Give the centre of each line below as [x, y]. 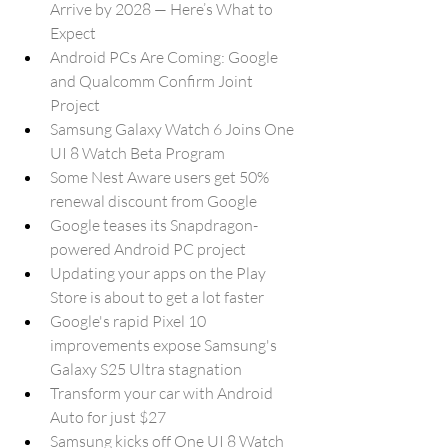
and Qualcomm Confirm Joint [153, 81]
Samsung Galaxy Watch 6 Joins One [173, 129]
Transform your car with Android [163, 393]
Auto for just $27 [108, 417]
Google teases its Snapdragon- [154, 225]
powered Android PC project [148, 249]
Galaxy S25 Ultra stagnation [146, 369]
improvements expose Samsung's [165, 345]
